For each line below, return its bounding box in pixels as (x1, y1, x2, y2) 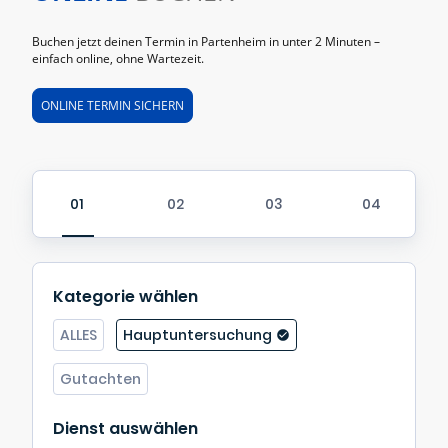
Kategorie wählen (53, 284, 198, 308)
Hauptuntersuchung (123, 324, 272, 345)
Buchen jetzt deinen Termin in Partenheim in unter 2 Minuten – (32, 33, 380, 51)
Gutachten (60, 368, 141, 389)
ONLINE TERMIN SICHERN (41, 96, 184, 114)
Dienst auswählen (53, 416, 198, 440)
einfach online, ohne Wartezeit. (32, 50, 204, 68)
